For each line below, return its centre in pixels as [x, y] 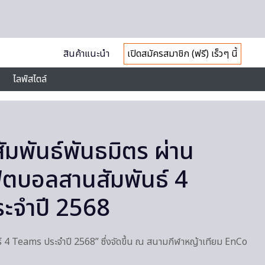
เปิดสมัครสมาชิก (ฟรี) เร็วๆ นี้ [182, 54]
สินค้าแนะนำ [86, 54]
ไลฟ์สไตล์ [30, 79]
